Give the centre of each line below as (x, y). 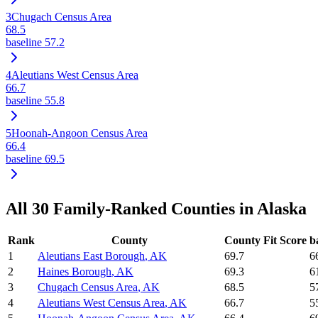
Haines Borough (75, 272)
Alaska (282, 208)
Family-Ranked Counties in (153, 208)
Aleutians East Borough (91, 256)
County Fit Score (265, 241)
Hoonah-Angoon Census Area (79, 133)
